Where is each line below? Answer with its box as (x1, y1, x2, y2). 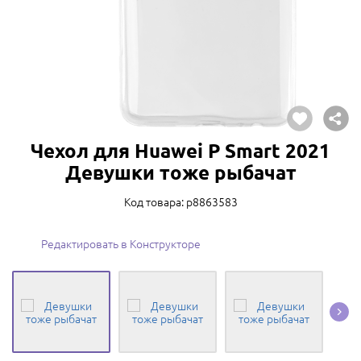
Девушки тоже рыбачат (64, 160, 297, 185)
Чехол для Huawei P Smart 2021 (31, 138, 330, 163)
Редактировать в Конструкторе (41, 235, 201, 251)
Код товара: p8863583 (123, 193, 238, 210)
